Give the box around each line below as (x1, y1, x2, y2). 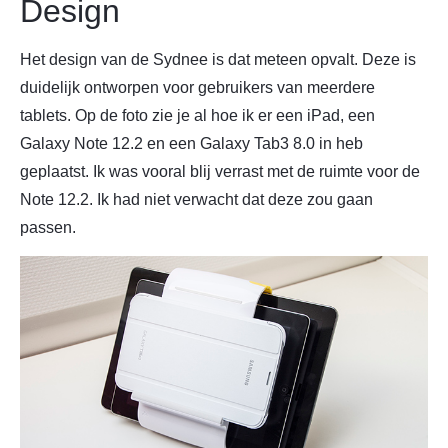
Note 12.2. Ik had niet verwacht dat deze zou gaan (20, 190, 373, 208)
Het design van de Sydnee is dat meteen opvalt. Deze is (20, 50, 416, 68)
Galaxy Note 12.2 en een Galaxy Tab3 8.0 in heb (20, 134, 363, 152)
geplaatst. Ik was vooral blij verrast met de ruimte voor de (20, 162, 420, 180)
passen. (20, 218, 76, 236)
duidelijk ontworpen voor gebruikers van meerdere (20, 78, 375, 96)
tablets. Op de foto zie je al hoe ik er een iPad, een (20, 106, 375, 124)
